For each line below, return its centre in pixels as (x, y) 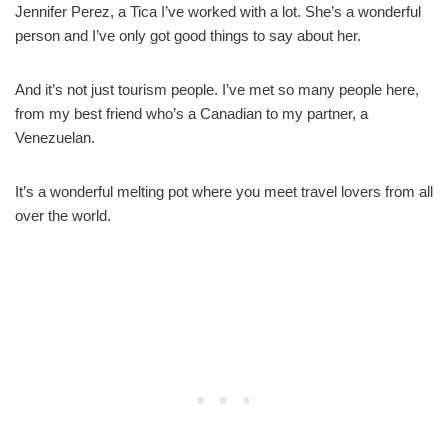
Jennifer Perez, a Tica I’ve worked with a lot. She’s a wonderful (218, 11)
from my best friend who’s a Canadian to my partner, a (191, 113)
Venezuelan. (55, 137)
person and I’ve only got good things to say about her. (188, 35)
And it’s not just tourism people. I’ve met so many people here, (217, 89)
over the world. (63, 215)
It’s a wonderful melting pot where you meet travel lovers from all (224, 191)
